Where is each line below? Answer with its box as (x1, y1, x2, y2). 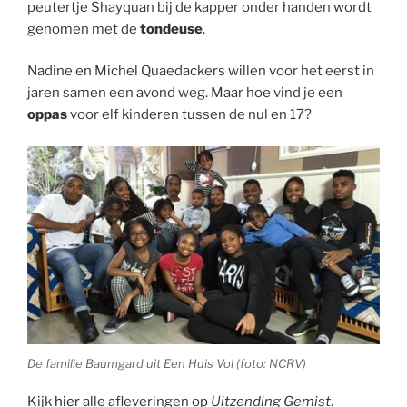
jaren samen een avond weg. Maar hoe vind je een (27, 84, 342, 102)
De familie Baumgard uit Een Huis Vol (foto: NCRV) (27, 355, 306, 371)
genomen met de (27, 20, 140, 37)
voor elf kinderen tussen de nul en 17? (67, 106, 312, 124)
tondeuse (140, 20, 203, 37)
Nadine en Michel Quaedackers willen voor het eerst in (27, 63, 374, 80)
